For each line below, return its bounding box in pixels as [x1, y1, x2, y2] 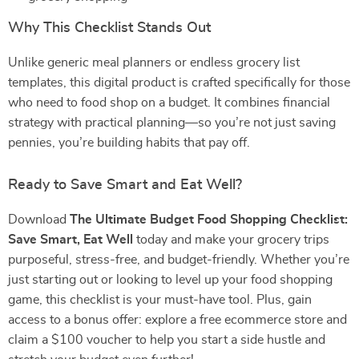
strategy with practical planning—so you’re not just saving [8, 116, 336, 129]
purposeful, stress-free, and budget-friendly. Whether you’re [8, 253, 349, 266]
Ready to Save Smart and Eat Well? [8, 178, 242, 192]
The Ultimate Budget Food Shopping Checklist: [70, 213, 348, 226]
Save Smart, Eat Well [8, 233, 133, 246]
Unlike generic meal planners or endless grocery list [8, 56, 300, 69]
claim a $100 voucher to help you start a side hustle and [8, 333, 325, 346]
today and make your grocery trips [133, 233, 329, 246]
